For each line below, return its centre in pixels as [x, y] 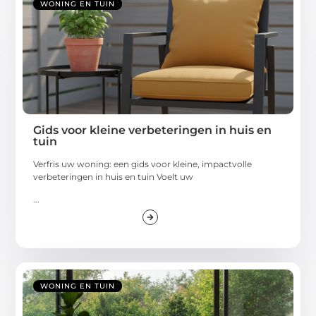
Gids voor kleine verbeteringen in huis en [153, 130]
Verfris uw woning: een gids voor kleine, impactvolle [143, 164]
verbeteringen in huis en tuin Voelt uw [114, 176]
